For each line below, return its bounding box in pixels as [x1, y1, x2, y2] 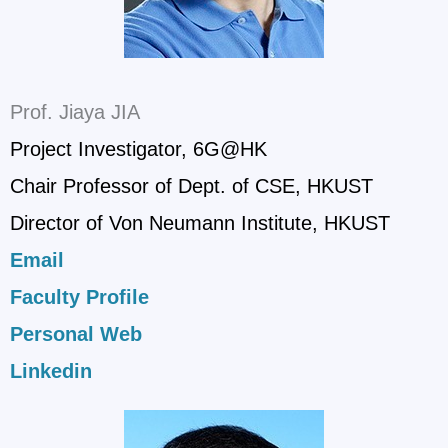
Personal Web [10, 322, 142, 345]
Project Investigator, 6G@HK [10, 137, 267, 160]
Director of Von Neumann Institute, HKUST [10, 211, 390, 234]
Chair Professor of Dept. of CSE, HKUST [10, 174, 373, 197]
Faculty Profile [10, 285, 149, 308]
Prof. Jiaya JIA [10, 100, 140, 123]
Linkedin [10, 359, 92, 382]
